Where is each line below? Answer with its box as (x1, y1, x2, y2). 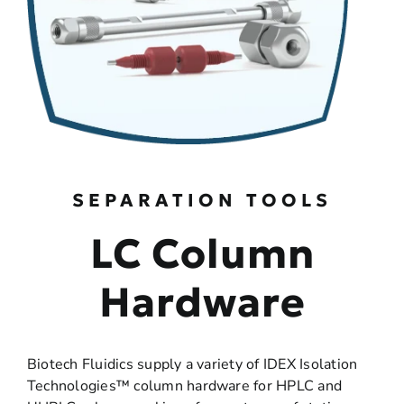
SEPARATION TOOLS (72, 188, 332, 212)
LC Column (89, 227, 315, 279)
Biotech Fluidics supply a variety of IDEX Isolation (26, 353, 358, 374)
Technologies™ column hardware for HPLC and (26, 375, 343, 396)
